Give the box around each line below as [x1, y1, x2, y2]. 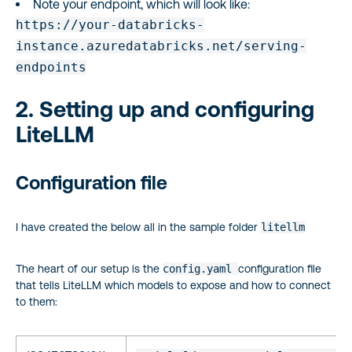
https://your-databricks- [16, 17, 204, 32]
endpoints [16, 60, 86, 75]
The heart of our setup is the [16, 262, 163, 275]
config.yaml [163, 262, 238, 275]
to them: [16, 295, 57, 308]
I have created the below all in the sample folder [16, 221, 261, 233]
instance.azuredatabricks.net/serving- [16, 38, 306, 53]
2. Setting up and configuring [16, 97, 314, 122]
